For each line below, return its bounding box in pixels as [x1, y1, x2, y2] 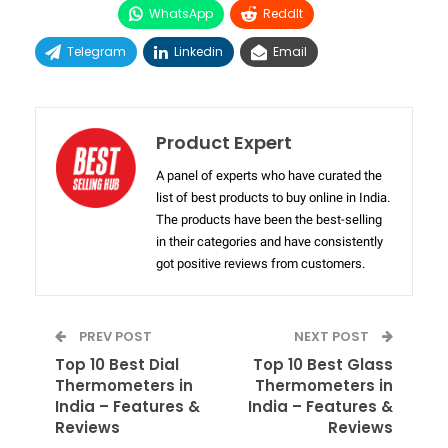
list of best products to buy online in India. [156, 190, 390, 205]
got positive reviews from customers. [156, 256, 365, 271]
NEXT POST [294, 327, 372, 346]
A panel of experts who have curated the [156, 168, 382, 183]
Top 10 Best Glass [253, 354, 393, 375]
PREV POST [76, 327, 152, 346]
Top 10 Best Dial [55, 354, 179, 375]
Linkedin [174, 43, 223, 60]
